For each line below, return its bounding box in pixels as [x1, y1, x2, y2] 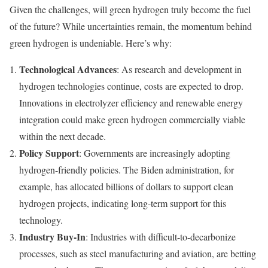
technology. [19, 214, 63, 227]
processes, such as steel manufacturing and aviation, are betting [19, 247, 256, 260]
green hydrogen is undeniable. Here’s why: [10, 36, 172, 50]
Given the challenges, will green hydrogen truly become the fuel [10, 3, 251, 16]
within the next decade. [19, 130, 106, 143]
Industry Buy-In [19, 230, 86, 244]
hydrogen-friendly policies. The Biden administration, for [19, 163, 234, 176]
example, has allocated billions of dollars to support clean [19, 180, 233, 193]
